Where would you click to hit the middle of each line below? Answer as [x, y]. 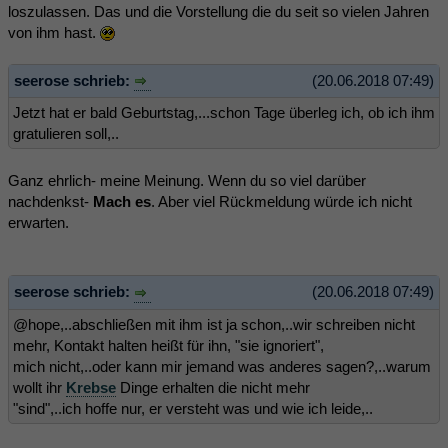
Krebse [91, 387]
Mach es [122, 202]
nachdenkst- [50, 202]
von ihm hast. [54, 32]
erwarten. [38, 223]
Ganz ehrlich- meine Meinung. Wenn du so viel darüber [187, 181]
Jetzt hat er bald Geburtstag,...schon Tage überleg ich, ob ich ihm [224, 113]
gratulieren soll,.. [66, 134]
